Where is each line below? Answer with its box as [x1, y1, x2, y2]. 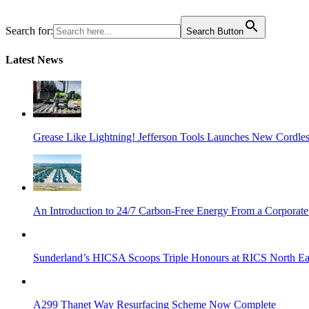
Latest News [6, 53, 63, 66]
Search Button [186, 26, 243, 37]
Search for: [6, 25, 53, 37]
